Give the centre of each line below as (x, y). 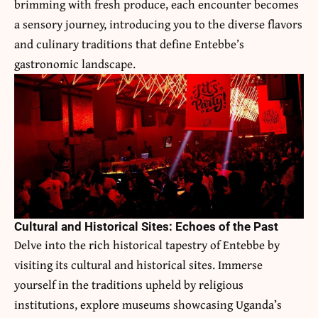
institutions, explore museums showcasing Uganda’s (148, 305)
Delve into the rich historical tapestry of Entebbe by (147, 245)
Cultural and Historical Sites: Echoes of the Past (146, 227)
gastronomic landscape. (75, 64)
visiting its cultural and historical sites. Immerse (138, 265)
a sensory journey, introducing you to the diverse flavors (158, 24)
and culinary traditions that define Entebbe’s (129, 44)
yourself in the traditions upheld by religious (129, 285)
